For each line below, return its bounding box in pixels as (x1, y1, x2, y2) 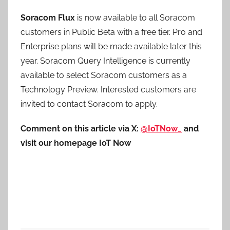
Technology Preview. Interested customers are (21, 85, 196, 94)
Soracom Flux (21, 13, 75, 23)
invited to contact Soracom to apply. (21, 99, 158, 109)
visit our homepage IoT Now (21, 138, 131, 148)
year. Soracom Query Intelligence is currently (21, 56, 190, 66)
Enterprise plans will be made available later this (21, 42, 202, 51)
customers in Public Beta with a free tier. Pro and (21, 27, 202, 37)
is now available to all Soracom (75, 13, 195, 23)
